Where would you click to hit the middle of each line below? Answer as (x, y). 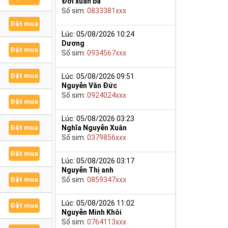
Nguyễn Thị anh (88, 170)
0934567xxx (107, 53)
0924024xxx (107, 95)
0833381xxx (107, 10)
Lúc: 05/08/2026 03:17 (98, 161)
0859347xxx (107, 179)
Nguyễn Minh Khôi (92, 212)
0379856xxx (107, 137)
